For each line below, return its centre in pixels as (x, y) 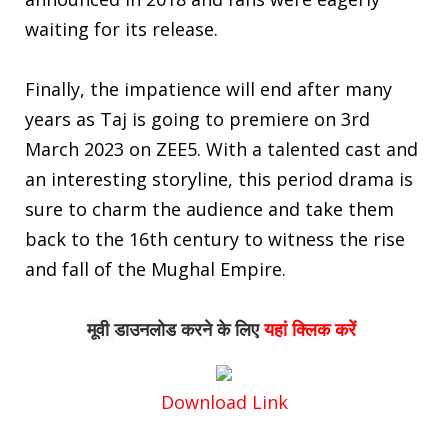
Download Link (224, 401)
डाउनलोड (145, 328)
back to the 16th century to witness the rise (215, 238)
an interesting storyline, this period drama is (219, 178)
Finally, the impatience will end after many (208, 88)
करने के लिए (217, 328)
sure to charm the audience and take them (209, 208)
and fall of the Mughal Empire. (155, 268)
